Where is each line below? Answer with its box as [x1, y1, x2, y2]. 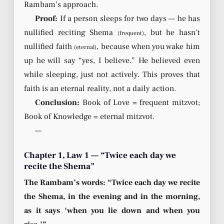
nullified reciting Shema [24, 27, 117, 37]
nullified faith [24, 41, 74, 51]
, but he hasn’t [144, 27, 200, 37]
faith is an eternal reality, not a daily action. [24, 83, 176, 93]
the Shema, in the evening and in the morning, [24, 191, 200, 201]
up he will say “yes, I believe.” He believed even [24, 55, 200, 65]
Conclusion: [35, 97, 80, 107]
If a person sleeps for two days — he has [57, 13, 200, 23]
